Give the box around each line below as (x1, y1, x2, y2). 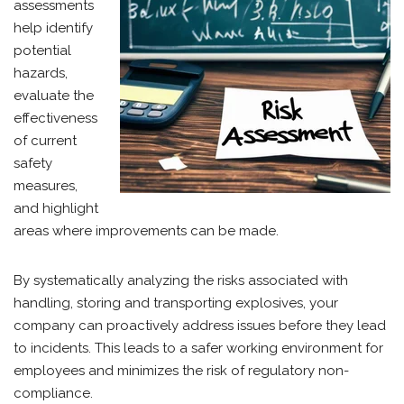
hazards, (14, 65, 68, 81)
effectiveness (14, 110, 97, 126)
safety (14, 155, 52, 171)
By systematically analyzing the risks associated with (14, 272, 348, 289)
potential (14, 42, 71, 59)
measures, (14, 178, 78, 194)
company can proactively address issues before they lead (14, 317, 386, 334)
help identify (14, 20, 93, 36)
